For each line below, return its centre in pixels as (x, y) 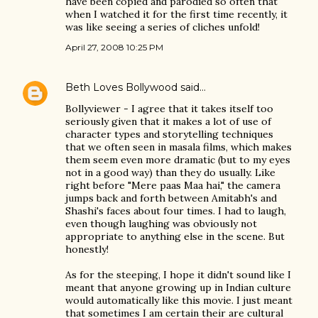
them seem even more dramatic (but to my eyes (178, 160)
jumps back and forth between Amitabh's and (171, 198)
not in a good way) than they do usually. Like (170, 172)
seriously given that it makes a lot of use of (168, 121)
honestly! (87, 249)
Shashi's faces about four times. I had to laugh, (176, 211)
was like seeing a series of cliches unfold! (163, 27)
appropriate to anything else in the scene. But (175, 236)
